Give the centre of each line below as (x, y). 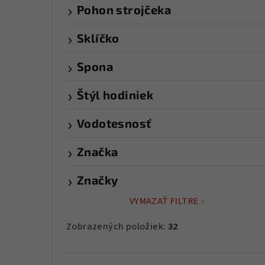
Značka (98, 151)
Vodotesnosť (114, 123)
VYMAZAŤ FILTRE (164, 201)
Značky (98, 180)
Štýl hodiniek (115, 94)
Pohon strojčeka (124, 9)
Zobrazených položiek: (117, 226)
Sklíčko (98, 38)
